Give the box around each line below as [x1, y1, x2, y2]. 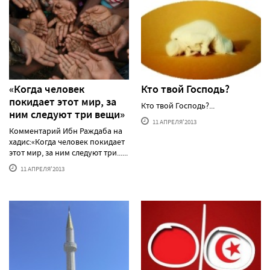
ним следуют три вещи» [9, 107, 125, 122]
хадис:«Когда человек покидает [9, 136, 125, 147]
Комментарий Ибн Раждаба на [9, 125, 122, 136]
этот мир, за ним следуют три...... [9, 146, 128, 158]
